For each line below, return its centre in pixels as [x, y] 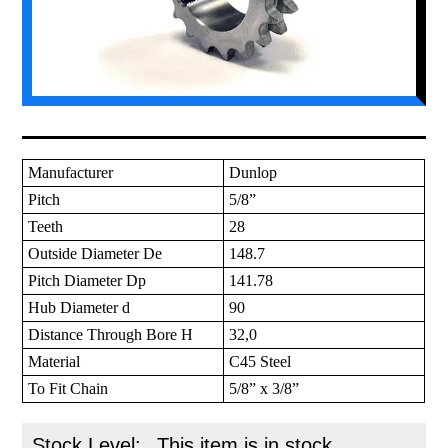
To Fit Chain [68, 389]
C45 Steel [260, 362]
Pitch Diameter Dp [87, 281]
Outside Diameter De [95, 254]
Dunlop [253, 173]
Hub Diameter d [79, 308]
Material [54, 362]
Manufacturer [71, 173]
